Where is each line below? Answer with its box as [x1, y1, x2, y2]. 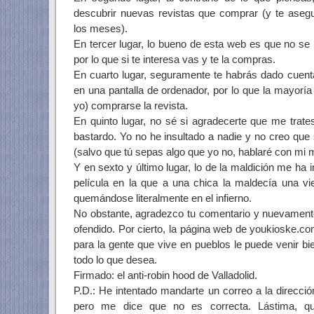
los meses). [74, 22, 128, 34]
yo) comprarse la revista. [74, 100, 188, 111]
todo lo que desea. [74, 254, 157, 266]
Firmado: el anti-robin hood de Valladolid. [74, 269, 257, 281]
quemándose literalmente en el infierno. [74, 192, 252, 204]
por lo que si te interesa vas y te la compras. [74, 53, 275, 65]
